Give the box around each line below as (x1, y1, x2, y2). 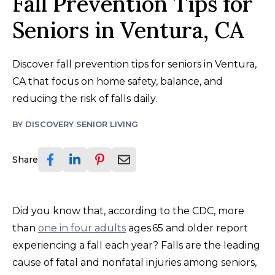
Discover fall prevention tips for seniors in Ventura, (12, 58, 257, 70)
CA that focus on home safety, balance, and (12, 75, 223, 87)
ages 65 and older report (128, 222, 248, 234)
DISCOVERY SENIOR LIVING (25, 118, 138, 129)
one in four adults (38, 222, 126, 234)
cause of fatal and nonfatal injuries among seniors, (12, 256, 257, 268)
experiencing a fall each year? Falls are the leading (12, 239, 260, 251)
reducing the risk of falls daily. (12, 92, 157, 104)
